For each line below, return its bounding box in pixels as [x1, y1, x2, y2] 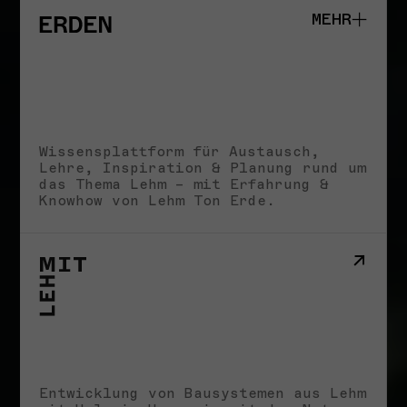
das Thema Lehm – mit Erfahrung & [39, 176, 329, 194]
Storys [39, 169, 132, 199]
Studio [39, 101, 132, 131]
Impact [39, 146, 132, 176]
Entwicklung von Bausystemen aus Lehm [39, 384, 366, 402]
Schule [39, 124, 132, 154]
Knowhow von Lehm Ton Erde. [39, 193, 275, 210]
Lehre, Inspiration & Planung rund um [39, 160, 366, 177]
